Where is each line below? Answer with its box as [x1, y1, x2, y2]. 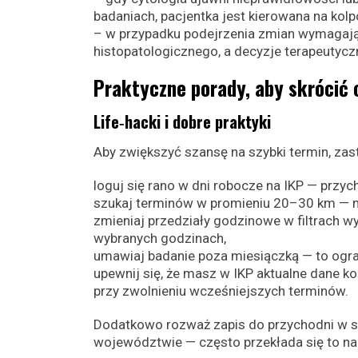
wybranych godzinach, [93, 230, 226, 246]
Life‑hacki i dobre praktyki [93, 109, 271, 133]
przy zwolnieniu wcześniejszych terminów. [93, 283, 348, 299]
